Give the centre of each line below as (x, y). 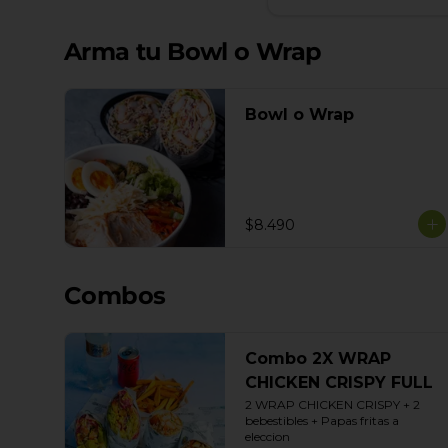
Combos (115, 295)
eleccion (267, 436)
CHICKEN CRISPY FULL (339, 382)
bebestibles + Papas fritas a (322, 420)
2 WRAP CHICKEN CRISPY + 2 (332, 404)
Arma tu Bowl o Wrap (193, 51)
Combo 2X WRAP (318, 358)
